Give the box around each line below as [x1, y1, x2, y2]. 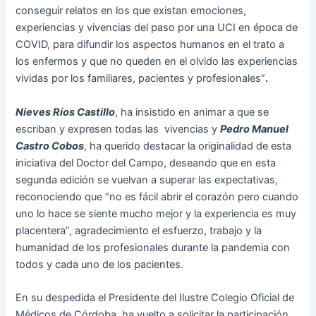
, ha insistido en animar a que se [115, 105, 269, 119]
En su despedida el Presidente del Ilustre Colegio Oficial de [16, 291, 295, 305]
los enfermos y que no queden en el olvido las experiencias [16, 55, 298, 68]
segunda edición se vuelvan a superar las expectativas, [16, 173, 279, 186]
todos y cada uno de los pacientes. [16, 257, 184, 271]
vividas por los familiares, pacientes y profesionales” [16, 72, 266, 85]
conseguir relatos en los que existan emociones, [16, 4, 247, 18]
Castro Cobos [16, 139, 85, 152]
